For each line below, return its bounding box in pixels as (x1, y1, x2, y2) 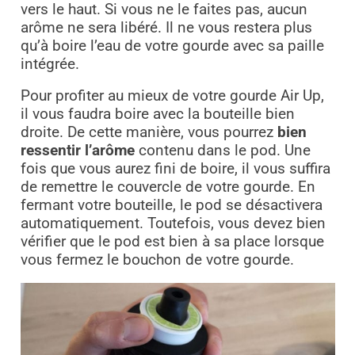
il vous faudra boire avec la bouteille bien (20, 105, 295, 124)
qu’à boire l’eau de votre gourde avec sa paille (20, 37, 324, 55)
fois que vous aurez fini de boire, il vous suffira (20, 160, 330, 178)
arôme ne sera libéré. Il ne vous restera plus (20, 19, 312, 37)
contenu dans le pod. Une (134, 142, 311, 160)
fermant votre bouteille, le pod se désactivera (20, 197, 323, 215)
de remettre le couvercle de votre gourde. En (20, 178, 315, 197)
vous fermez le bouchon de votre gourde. (20, 251, 294, 269)
